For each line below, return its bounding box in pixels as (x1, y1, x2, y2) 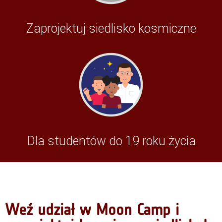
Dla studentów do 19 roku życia (26, 134, 196, 148)
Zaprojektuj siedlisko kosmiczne (26, 21, 196, 36)
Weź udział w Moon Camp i (5, 200, 179, 220)
